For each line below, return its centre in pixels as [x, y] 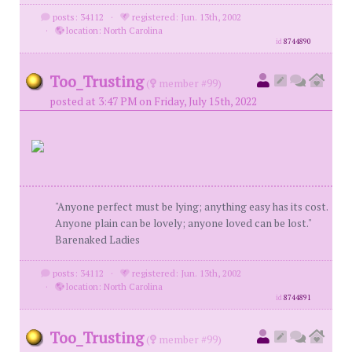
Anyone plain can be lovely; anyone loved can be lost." [183, 223]
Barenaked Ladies [97, 240]
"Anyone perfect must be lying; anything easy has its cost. [191, 207]
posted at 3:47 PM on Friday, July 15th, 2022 [153, 101]
